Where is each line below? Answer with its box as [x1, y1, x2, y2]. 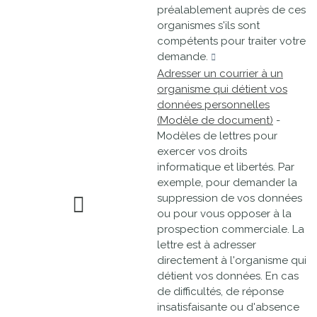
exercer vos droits [157, 145, 247, 158]
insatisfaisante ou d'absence [157, 301, 299, 313]
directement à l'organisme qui [157, 254, 306, 267]
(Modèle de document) [157, 114, 273, 127]
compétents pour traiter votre [157, 35, 306, 47]
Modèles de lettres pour [157, 129, 277, 142]
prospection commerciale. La [157, 223, 304, 236]
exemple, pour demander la [157, 176, 297, 189]
